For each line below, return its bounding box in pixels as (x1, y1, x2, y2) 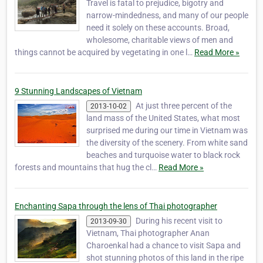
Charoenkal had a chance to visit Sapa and (86, 241, 241, 251)
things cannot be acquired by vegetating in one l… (15, 47, 194, 57)
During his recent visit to (136, 215, 222, 225)
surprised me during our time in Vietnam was (86, 125, 248, 135)
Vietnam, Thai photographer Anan (86, 228, 210, 238)
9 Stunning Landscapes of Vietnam (15, 86, 142, 96)
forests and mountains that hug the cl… (15, 162, 159, 172)
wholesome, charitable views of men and (86, 35, 233, 45)
